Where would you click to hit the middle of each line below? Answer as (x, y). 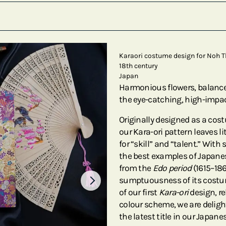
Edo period (172, 168)
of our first (139, 192)
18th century (138, 66)
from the (136, 168)
